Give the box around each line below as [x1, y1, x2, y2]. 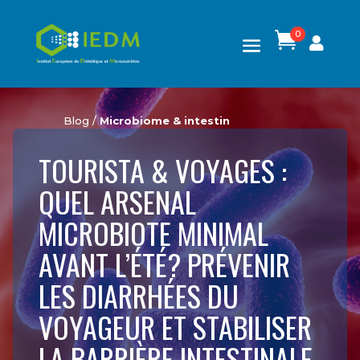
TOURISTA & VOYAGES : [39, 148, 287, 191]
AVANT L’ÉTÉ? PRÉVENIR [39, 242, 290, 285]
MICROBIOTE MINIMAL [39, 211, 268, 254]
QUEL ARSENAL [39, 179, 196, 223]
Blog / [63, 113, 100, 127]
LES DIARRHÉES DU [39, 273, 239, 317]
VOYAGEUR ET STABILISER [39, 305, 312, 348]
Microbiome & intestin [99, 113, 230, 127]
